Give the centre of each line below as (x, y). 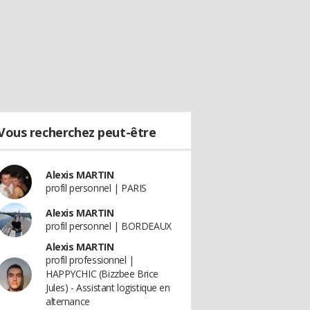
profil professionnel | (90, 260)
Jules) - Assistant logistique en (108, 288)
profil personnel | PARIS (96, 188)
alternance (68, 301)
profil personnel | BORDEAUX (109, 226)
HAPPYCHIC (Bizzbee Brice (102, 274)
